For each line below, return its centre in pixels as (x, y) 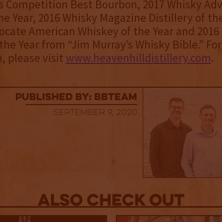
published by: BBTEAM (76, 98)
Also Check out (111, 202)
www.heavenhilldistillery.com (138, 58)
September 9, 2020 (95, 113)
